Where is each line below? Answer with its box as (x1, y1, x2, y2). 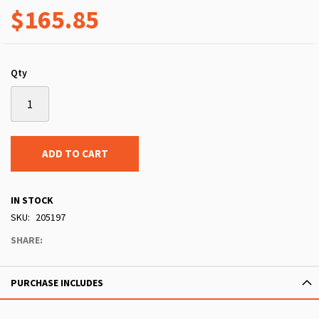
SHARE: (11, 234, 43, 247)
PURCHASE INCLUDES (11, 276, 103, 290)
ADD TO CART (41, 147, 108, 161)
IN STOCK (11, 194, 53, 207)
